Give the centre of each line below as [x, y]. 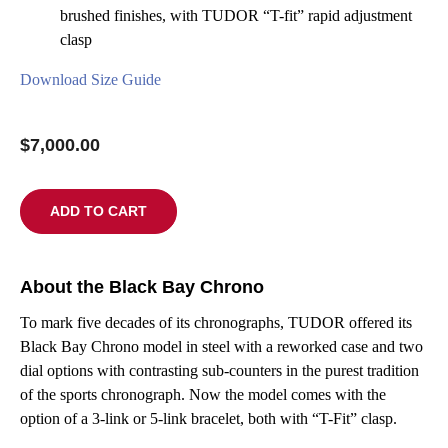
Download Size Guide [90, 80]
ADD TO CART [98, 211]
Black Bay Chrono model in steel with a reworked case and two [221, 347]
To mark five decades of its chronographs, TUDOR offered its [215, 323]
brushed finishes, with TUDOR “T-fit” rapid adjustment [235, 16]
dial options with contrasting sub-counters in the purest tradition [219, 371]
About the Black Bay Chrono [141, 287]
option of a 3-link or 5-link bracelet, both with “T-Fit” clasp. [208, 419]
